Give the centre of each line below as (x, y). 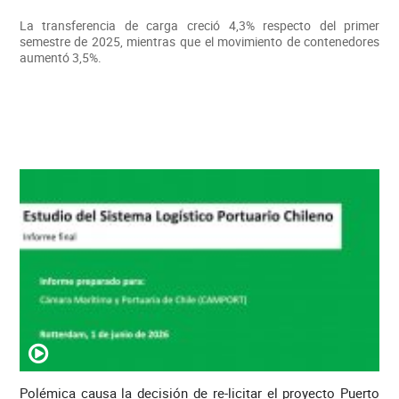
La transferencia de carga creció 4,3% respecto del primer (199, 26)
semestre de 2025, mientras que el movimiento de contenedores (199, 42)
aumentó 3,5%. (60, 58)
